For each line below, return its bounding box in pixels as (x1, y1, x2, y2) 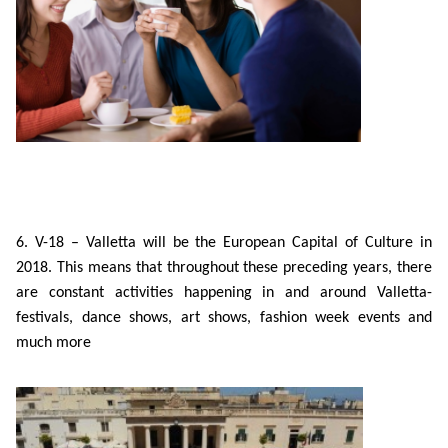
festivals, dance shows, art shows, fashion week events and (16, 310, 432, 326)
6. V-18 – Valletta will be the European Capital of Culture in (16, 235, 432, 251)
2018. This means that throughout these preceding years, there (16, 260, 432, 276)
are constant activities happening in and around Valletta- (16, 285, 432, 301)
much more (16, 335, 91, 351)
